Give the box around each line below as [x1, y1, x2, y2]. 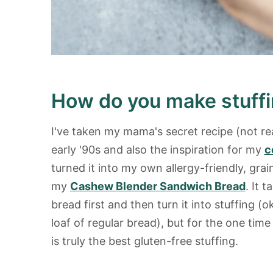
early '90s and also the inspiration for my [51, 143, 264, 157]
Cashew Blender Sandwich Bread [69, 180, 246, 193]
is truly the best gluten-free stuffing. [51, 235, 238, 248]
